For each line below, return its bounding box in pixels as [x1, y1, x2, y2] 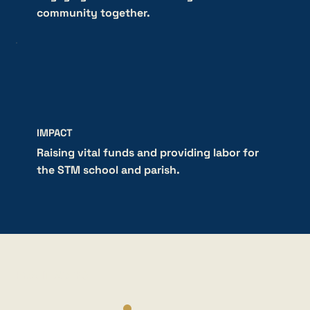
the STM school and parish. [36, 163, 180, 178]
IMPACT [36, 127, 73, 140]
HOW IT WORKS [15, 268, 88, 282]
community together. [36, 6, 150, 21]
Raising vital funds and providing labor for [36, 145, 259, 161]
